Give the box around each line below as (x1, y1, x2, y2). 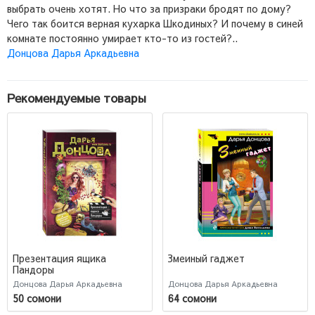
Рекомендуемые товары (7, 89, 146, 106)
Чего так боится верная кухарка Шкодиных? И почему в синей (7, 15, 303, 30)
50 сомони (13, 290, 61, 305)
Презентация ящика (13, 251, 106, 266)
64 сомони (168, 290, 217, 305)
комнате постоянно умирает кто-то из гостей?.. (7, 30, 238, 45)
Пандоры (13, 262, 54, 277)
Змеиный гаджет (168, 251, 245, 266)
